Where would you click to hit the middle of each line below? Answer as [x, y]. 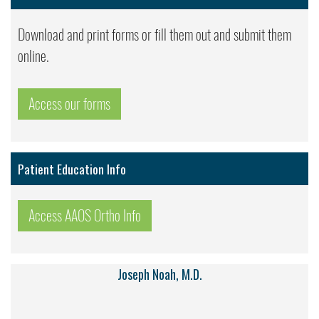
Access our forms [69, 103]
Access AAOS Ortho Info [85, 215]
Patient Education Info [72, 168]
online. [33, 56]
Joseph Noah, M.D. [159, 274]
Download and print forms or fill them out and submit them [155, 34]
